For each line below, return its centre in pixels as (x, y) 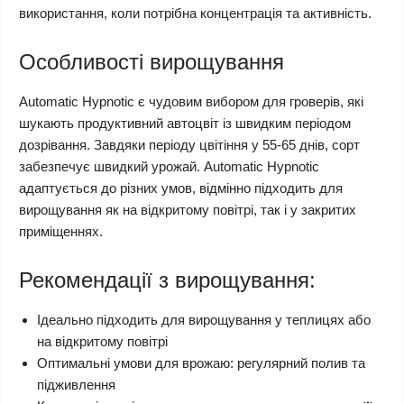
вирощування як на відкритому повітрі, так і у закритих (188, 210)
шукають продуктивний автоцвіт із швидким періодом (185, 123)
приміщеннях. (61, 231)
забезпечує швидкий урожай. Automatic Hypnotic (169, 166)
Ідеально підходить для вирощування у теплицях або (204, 320)
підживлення (76, 385)
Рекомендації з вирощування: (167, 280)
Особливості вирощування (151, 62)
